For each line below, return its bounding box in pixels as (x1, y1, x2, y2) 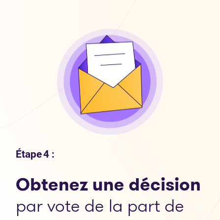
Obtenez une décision (16, 171, 201, 197)
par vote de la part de (16, 192, 184, 218)
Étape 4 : (16, 148, 55, 160)
